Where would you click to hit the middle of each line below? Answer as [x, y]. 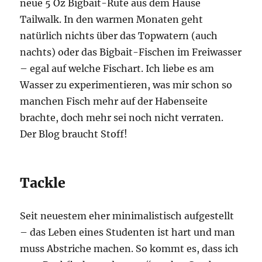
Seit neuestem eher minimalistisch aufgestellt [127, 216]
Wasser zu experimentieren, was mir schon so [126, 85]
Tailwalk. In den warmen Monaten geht [112, 20]
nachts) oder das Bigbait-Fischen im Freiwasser [131, 52]
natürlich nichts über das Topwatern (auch [119, 36]
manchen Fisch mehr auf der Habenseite [114, 101]
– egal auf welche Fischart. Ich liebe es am [117, 69]
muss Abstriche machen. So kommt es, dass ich [130, 249]
